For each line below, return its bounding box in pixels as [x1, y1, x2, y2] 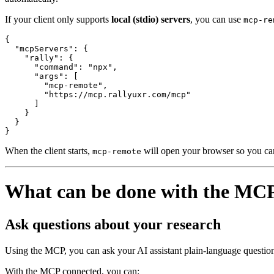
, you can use [190, 13, 243, 24]
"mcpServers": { [5, 43, 88, 53]
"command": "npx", [5, 62, 117, 72]
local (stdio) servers [111, 13, 190, 24]
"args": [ [5, 71, 78, 81]
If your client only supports [5, 13, 111, 24]
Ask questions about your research [5, 216, 221, 232]
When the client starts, [5, 145, 92, 156]
